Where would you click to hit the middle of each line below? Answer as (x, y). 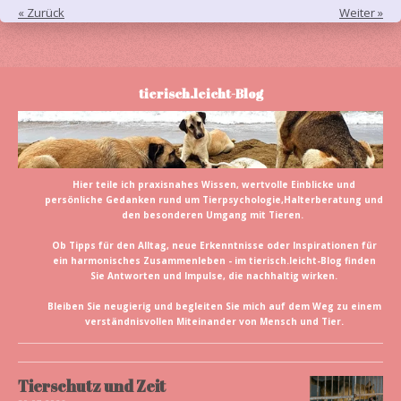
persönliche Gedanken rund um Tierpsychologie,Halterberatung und (214, 199)
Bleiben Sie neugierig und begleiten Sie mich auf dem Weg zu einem (214, 306)
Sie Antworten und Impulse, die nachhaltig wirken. (214, 275)
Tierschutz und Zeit (92, 385)
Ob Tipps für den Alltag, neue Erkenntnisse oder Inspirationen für (214, 245)
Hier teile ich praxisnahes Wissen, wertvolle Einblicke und (214, 184)
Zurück (46, 13)
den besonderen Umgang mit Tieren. (214, 214)
